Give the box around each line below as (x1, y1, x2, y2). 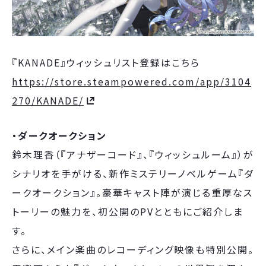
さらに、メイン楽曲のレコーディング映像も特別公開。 (12, 242, 254, 256)
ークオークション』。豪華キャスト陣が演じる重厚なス (12, 185, 253, 199)
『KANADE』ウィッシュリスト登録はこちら (12, 55, 200, 69)
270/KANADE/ (12, 93, 84, 107)
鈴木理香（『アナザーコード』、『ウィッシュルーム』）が (12, 147, 254, 161)
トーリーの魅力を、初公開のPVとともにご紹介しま (12, 204, 243, 218)
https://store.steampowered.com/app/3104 (12, 74, 251, 88)
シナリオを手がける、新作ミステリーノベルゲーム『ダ (12, 166, 254, 180)
